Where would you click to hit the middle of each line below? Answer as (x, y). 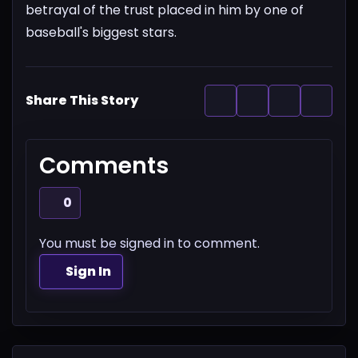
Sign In (89, 271)
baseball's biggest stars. (101, 32)
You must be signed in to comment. (149, 243)
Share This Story (82, 100)
